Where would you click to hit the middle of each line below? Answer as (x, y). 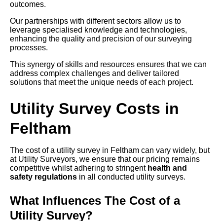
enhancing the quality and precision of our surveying (101, 39)
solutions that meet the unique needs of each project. (102, 82)
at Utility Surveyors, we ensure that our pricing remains (105, 159)
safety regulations (43, 177)
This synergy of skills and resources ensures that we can (108, 65)
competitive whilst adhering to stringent (79, 168)
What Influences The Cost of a (95, 201)
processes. (29, 48)
